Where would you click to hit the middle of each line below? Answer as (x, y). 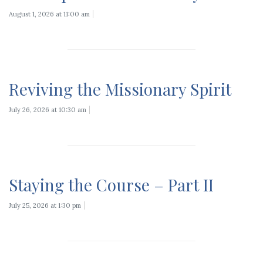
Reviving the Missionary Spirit (120, 89)
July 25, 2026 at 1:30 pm (45, 205)
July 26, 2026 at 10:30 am (48, 109)
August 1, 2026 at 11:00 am (49, 14)
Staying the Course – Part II (111, 184)
